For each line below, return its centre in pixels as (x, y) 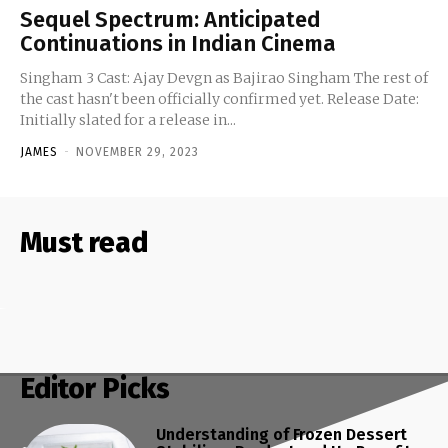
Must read (84, 242)
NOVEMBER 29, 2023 (137, 151)
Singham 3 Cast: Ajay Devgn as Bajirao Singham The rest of (76, 77)
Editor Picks (95, 388)
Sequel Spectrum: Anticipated (170, 19)
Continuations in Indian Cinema (178, 43)
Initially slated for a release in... (128, 119)
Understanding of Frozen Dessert (282, 434)
